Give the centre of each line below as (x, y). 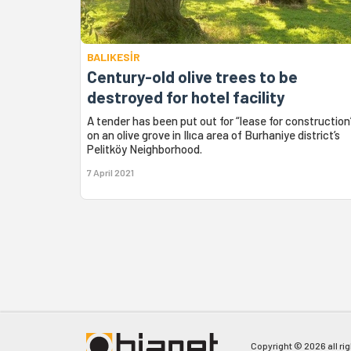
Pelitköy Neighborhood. (145, 149)
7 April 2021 (110, 173)
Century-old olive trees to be (192, 77)
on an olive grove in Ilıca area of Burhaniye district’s (213, 135)
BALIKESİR (114, 57)
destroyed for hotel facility (186, 97)
